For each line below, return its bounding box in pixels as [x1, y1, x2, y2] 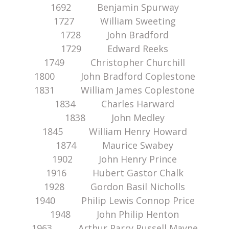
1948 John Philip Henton [50, 208, 179, 221]
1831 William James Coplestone [34, 84, 195, 97]
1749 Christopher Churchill [44, 56, 185, 69]
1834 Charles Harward [55, 98, 174, 110]
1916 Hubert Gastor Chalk [45, 167, 184, 179]
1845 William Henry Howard [42, 125, 187, 138]
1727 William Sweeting [53, 15, 176, 28]
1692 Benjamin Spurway [50, 1, 179, 14]
